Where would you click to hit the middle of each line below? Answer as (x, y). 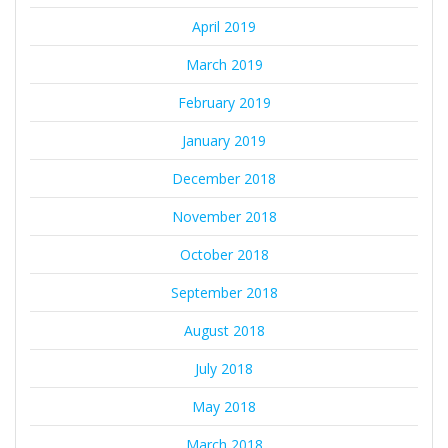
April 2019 (224, 27)
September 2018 (224, 293)
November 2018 (224, 217)
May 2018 (224, 407)
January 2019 (224, 141)
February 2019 (224, 103)
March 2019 (224, 65)
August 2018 (224, 331)
